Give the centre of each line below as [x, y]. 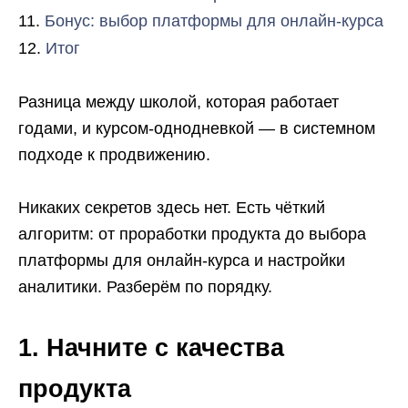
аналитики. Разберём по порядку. [145, 287]
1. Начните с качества [151, 348]
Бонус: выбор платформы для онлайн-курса [214, 21]
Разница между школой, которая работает [178, 102]
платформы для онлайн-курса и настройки [182, 260]
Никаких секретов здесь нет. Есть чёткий [172, 208]
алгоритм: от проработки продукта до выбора [192, 234]
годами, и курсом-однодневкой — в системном [197, 128]
